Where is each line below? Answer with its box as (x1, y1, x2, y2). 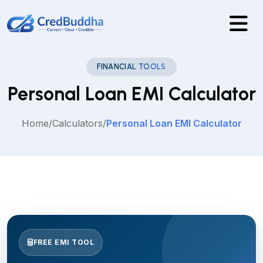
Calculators (52, 117, 103, 129)
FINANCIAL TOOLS (97, 62, 166, 71)
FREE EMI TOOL (33, 238, 94, 247)
